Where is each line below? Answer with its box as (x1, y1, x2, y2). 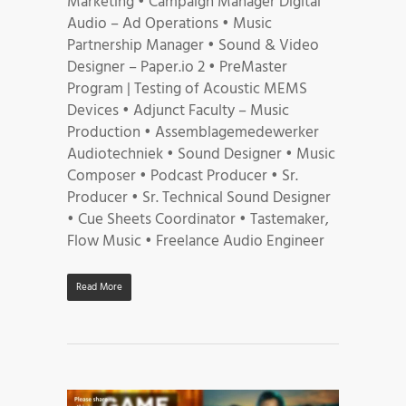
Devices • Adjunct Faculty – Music (67, 98, 289, 123)
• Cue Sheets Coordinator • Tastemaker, (67, 207, 329, 232)
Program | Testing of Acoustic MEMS (67, 76, 307, 101)
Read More (76, 278, 122, 295)
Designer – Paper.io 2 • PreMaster (67, 54, 287, 80)
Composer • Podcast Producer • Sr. (67, 163, 298, 188)
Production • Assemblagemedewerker (67, 120, 319, 145)
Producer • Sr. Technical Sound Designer (67, 185, 331, 210)
